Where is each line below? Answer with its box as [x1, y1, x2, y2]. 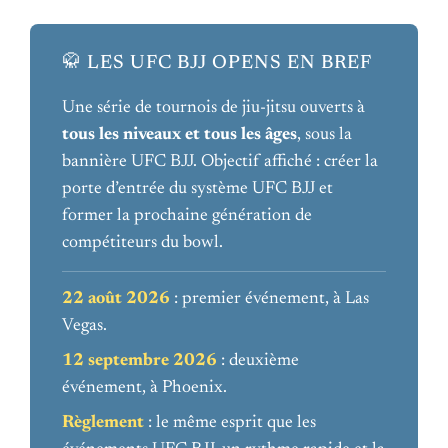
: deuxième [217, 351, 299, 370]
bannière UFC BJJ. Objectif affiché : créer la [62, 152, 378, 171]
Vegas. [62, 316, 107, 335]
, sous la [297, 125, 352, 144]
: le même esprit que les [144, 413, 316, 432]
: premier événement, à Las [170, 289, 369, 308]
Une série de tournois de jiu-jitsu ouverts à [62, 98, 365, 117]
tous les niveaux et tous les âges [62, 125, 297, 144]
